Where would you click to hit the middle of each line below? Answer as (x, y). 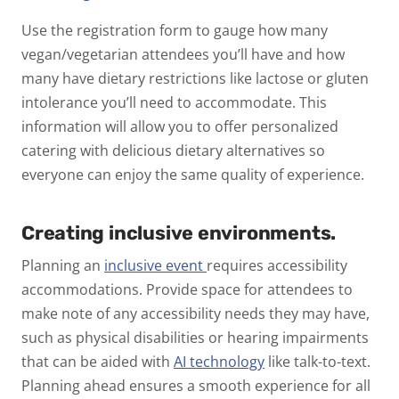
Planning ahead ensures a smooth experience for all (196, 385)
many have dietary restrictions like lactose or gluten (195, 78)
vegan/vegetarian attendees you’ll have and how (183, 54)
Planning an (61, 265)
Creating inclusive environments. (179, 232)
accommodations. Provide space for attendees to (187, 289)
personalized (295, 126)
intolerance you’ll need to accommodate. (160, 102)
